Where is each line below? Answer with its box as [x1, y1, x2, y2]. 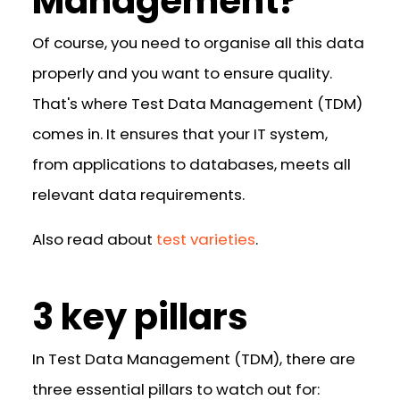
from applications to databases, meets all [32, 153, 352, 175]
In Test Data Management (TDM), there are [32, 348, 356, 371]
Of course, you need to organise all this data [32, 31, 365, 54]
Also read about [32, 229, 157, 251]
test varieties [156, 229, 256, 251]
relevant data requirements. [32, 183, 246, 205]
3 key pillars [32, 292, 249, 343]
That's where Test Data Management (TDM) [32, 92, 363, 114]
